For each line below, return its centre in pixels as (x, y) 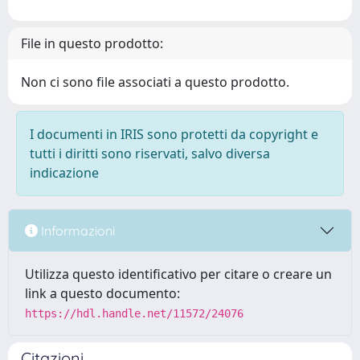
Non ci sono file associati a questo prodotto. (155, 82)
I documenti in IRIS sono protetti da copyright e (174, 134)
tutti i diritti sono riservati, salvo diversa (150, 153)
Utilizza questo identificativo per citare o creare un (178, 274)
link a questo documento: (102, 293)
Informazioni (76, 230)
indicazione (64, 173)
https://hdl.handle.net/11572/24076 (134, 313)
